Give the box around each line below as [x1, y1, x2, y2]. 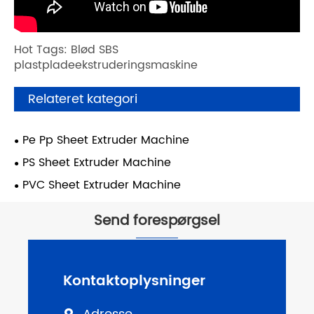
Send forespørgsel [94, 209, 220, 233]
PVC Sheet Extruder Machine [22, 175, 181, 194]
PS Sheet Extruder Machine [22, 153, 171, 172]
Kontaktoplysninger [62, 269, 205, 293]
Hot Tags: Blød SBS [14, 40, 118, 59]
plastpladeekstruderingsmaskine [14, 55, 198, 74]
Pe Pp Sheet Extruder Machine [22, 130, 189, 149]
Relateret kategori [28, 88, 137, 109]
